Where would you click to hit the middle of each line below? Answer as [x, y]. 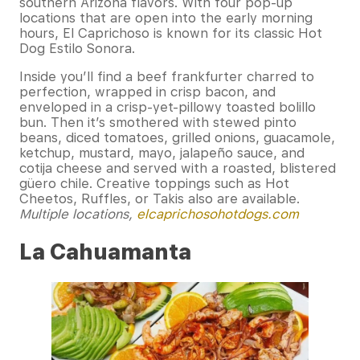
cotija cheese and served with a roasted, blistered [178, 169]
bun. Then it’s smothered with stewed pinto [158, 123]
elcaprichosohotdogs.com [218, 215]
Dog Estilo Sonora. [79, 49]
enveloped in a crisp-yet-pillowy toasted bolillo [168, 108]
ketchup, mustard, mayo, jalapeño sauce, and [162, 153]
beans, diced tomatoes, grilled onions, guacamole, [177, 138]
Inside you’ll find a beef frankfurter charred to [167, 77]
